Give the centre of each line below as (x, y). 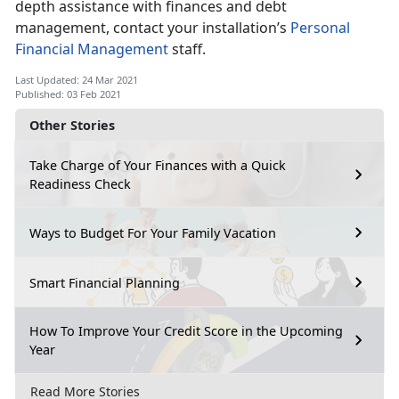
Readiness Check (80, 184)
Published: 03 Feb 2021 (68, 94)
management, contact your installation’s (153, 28)
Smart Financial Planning (105, 282)
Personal (320, 28)
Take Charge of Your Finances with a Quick (158, 166)
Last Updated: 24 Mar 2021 (77, 80)
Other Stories (72, 126)
